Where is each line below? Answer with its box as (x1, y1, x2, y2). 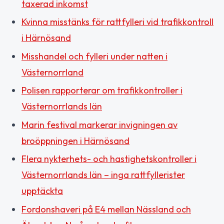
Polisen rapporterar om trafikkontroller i (21, 84, 182, 96)
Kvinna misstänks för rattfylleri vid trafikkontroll (21, 16, 213, 28)
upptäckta (21, 185, 63, 197)
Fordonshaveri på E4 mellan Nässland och (21, 203, 191, 215)
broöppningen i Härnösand (21, 134, 129, 146)
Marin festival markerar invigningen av (21, 118, 177, 130)
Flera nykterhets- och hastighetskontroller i (21, 153, 196, 165)
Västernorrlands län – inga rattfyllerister (21, 169, 185, 181)
